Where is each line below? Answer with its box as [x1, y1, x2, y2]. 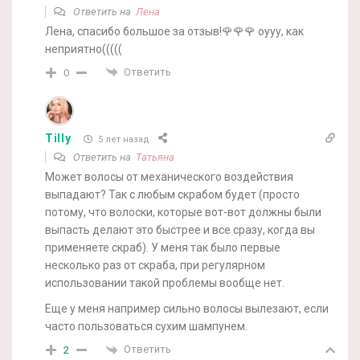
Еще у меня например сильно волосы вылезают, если [45, 302, 329, 316]
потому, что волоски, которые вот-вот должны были [45, 206, 321, 219]
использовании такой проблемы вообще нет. [45, 276, 284, 290]
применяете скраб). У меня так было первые [45, 241, 280, 255]
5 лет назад [95, 133, 149, 145]
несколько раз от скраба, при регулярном [45, 259, 265, 272]
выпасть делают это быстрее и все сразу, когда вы [45, 223, 315, 237]
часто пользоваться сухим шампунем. [45, 320, 247, 333]
